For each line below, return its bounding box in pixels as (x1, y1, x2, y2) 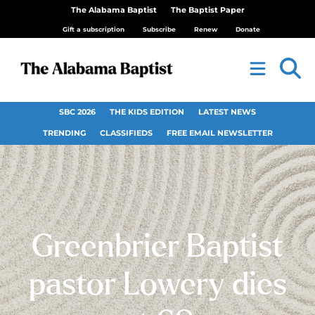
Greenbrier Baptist (32, 231, 283, 263)
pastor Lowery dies (28, 269, 287, 301)
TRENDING (42, 129, 86, 138)
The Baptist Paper (170, 6, 245, 15)
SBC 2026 (59, 108, 96, 117)
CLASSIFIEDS (99, 129, 153, 138)
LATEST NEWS (198, 108, 256, 117)
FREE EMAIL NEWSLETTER (166, 129, 273, 138)
